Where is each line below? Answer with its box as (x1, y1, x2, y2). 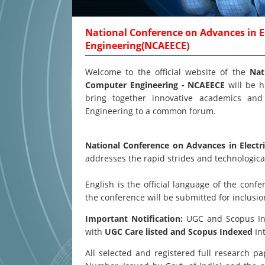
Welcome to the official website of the (85, 66, 250, 77)
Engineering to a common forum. (85, 105, 216, 117)
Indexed (219, 226, 253, 237)
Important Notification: (85, 213, 183, 224)
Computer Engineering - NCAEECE (85, 79, 229, 91)
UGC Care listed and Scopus (105, 226, 217, 237)
